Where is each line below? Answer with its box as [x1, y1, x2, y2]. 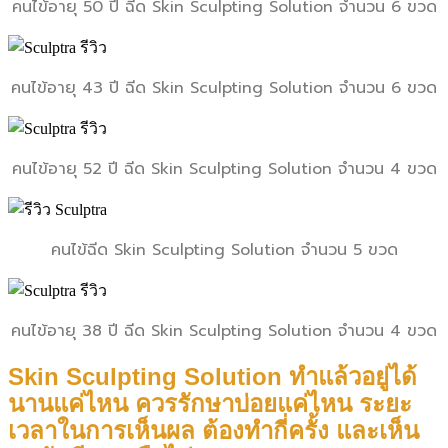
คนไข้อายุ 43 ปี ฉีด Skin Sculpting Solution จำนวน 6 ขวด [11, 75, 437, 100]
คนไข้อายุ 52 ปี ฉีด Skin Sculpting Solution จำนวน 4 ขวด [11, 156, 437, 181]
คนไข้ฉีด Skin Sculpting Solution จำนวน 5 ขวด [50, 237, 398, 262]
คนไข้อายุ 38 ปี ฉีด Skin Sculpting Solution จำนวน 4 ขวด [11, 318, 437, 343]
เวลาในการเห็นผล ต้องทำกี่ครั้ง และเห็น [8, 416, 419, 444]
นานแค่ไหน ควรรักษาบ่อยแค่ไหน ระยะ [8, 389, 412, 417]
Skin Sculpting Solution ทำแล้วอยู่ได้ [8, 362, 417, 390]
